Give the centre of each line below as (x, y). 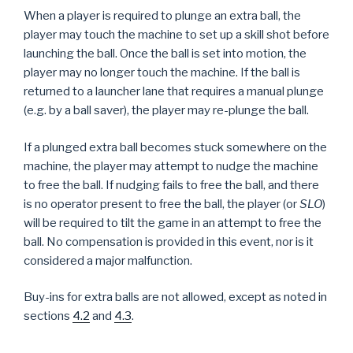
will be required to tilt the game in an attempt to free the (173, 223)
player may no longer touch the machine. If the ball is (162, 72)
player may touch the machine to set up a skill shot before (176, 35)
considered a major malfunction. (108, 260)
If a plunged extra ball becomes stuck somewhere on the (175, 147)
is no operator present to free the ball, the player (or (162, 204)
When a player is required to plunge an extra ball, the (162, 16)
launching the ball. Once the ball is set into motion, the (165, 54)
